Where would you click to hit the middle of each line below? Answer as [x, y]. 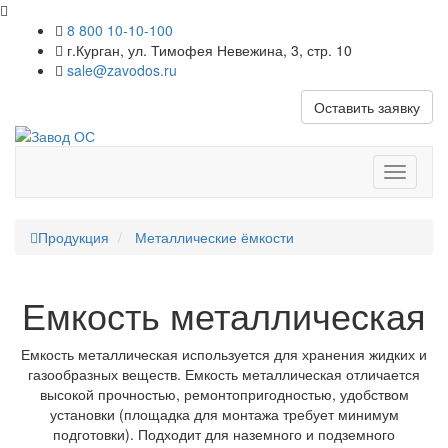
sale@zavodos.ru [122, 70]
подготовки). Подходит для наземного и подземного [224, 434]
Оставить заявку [367, 107]
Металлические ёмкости [214, 237]
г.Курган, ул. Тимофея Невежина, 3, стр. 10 [207, 50]
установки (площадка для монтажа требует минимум [224, 414]
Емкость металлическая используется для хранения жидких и [224, 354]
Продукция [73, 237]
